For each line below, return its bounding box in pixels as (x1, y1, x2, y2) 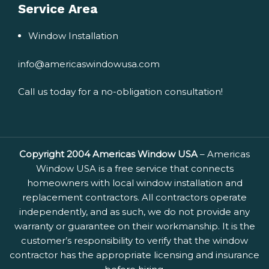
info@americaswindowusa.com (18, 58, 160, 70)
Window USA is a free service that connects (35, 162, 234, 174)
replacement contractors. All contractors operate (22, 191, 247, 203)
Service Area (18, 1, 97, 16)
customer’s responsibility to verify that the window (21, 234, 248, 246)
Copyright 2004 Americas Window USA (19, 148, 198, 160)
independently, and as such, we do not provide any (19, 205, 250, 217)
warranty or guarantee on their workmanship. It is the (14, 220, 255, 232)
